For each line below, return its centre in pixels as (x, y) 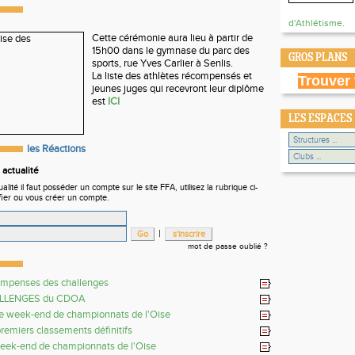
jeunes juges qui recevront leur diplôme (178, 89)
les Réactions (56, 149)
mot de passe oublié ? (228, 246)
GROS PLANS (318, 58)
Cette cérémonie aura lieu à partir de (172, 38)
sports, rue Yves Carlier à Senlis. (162, 63)
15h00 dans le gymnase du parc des (171, 51)
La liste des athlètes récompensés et (172, 76)
